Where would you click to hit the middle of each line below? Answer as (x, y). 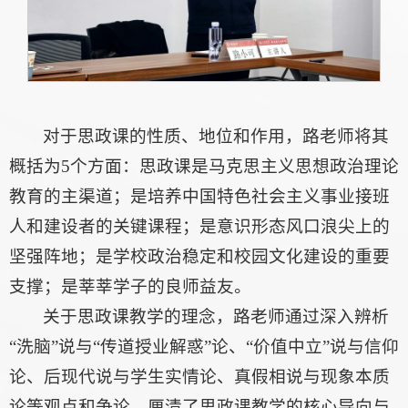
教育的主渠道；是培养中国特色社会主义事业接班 (199, 196)
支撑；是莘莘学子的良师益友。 (130, 286)
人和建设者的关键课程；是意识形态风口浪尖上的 (199, 226)
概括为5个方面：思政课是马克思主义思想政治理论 (204, 166)
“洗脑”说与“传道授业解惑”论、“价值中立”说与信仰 (204, 346)
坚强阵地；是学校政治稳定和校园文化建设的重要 (199, 256)
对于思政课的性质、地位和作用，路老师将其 (216, 136)
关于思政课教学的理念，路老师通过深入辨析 (216, 316)
